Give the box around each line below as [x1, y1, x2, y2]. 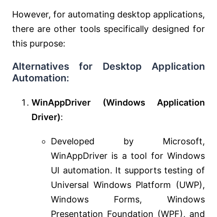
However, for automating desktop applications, [12, 9, 205, 20]
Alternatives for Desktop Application [12, 61, 205, 73]
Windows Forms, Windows [51, 194, 205, 205]
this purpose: [12, 38, 65, 49]
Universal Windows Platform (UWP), [51, 180, 205, 190]
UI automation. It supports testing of [51, 165, 205, 176]
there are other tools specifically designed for [12, 24, 205, 34]
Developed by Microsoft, [51, 136, 205, 147]
